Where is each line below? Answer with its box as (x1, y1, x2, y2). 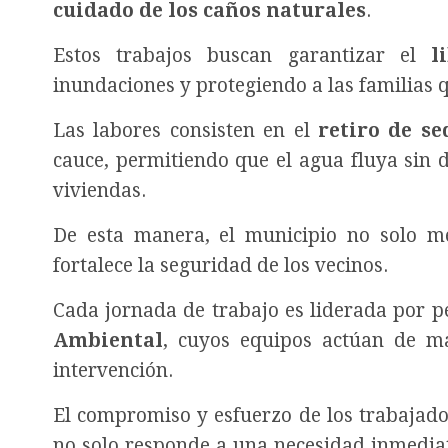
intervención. (53, 358, 173, 382)
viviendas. (53, 178, 146, 202)
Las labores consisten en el (53, 118, 318, 142)
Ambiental (53, 328, 163, 352)
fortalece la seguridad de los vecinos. (53, 253, 388, 277)
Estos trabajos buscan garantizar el (53, 43, 431, 67)
